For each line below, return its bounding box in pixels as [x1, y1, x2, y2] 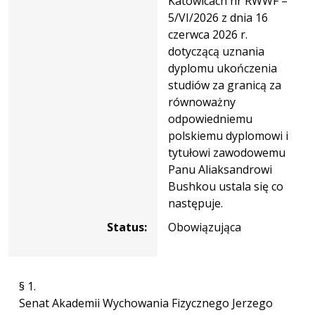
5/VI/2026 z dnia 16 [168, 9, 268, 25]
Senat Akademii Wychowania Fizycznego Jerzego [19, 295, 273, 311]
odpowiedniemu [168, 110, 252, 127]
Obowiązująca [168, 219, 241, 235]
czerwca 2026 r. [168, 26, 247, 42]
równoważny [168, 94, 236, 110]
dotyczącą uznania [168, 43, 264, 59]
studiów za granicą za [168, 77, 281, 93]
